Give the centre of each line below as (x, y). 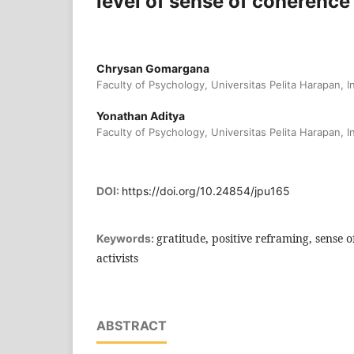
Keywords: (126, 239)
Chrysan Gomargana (153, 69)
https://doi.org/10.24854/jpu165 (206, 191)
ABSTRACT (132, 326)
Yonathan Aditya (141, 116)
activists (117, 258)
